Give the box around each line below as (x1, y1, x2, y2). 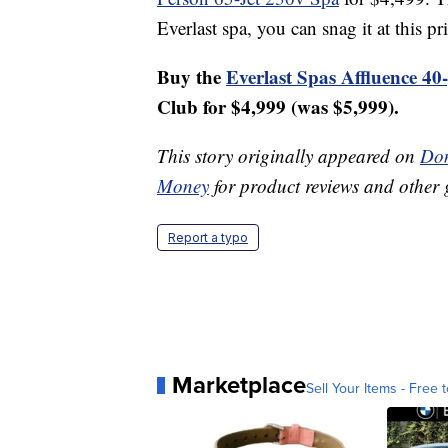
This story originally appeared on (157, 143, 420, 169)
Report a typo (168, 230, 248, 246)
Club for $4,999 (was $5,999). (157, 93, 399, 121)
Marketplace (172, 367, 306, 403)
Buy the (157, 63, 226, 91)
